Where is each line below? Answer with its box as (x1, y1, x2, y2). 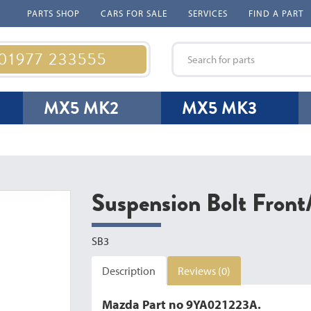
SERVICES (188, 8, 228, 19)
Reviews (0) (178, 264, 231, 278)
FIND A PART (249, 8, 303, 19)
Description (102, 264, 156, 278)
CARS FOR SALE (101, 8, 167, 19)
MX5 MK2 (44, 95, 119, 121)
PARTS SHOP (27, 8, 80, 19)
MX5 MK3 (181, 95, 257, 121)
